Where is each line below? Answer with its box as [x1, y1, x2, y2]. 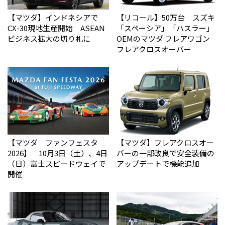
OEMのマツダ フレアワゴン [116, 33, 217, 44]
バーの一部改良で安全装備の [116, 148, 214, 158]
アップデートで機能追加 [116, 158, 199, 169]
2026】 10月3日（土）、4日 [8, 148, 107, 158]
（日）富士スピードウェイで [8, 158, 105, 169]
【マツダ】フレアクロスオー [116, 137, 214, 148]
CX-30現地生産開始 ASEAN [8, 23, 105, 33]
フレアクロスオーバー [116, 44, 191, 54]
